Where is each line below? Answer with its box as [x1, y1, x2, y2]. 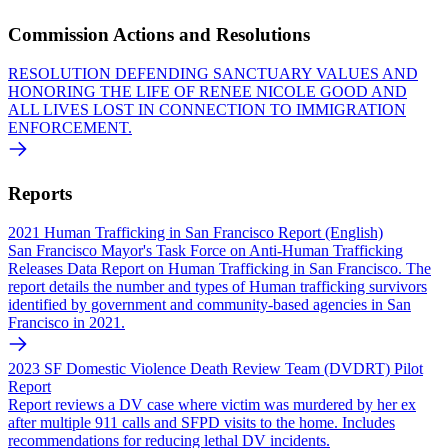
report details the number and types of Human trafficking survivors [8, 277, 427, 295]
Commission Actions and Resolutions [8, 23, 310, 45]
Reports [8, 183, 72, 205]
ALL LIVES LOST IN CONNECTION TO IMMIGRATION [8, 100, 406, 118]
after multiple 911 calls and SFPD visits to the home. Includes [8, 413, 395, 431]
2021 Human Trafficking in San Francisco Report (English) [8, 223, 383, 241]
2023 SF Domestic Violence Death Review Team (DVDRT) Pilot [8, 359, 423, 377]
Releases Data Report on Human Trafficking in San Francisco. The [8, 259, 431, 277]
